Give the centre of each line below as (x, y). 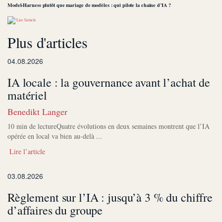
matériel (27, 95)
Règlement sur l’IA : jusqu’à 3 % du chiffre (110, 197)
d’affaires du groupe (55, 210)
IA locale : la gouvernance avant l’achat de (109, 83)
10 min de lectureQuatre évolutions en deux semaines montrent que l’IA (109, 126)
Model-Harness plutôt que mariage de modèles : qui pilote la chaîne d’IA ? (89, 5)
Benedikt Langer (37, 112)
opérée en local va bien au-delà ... (55, 136)
